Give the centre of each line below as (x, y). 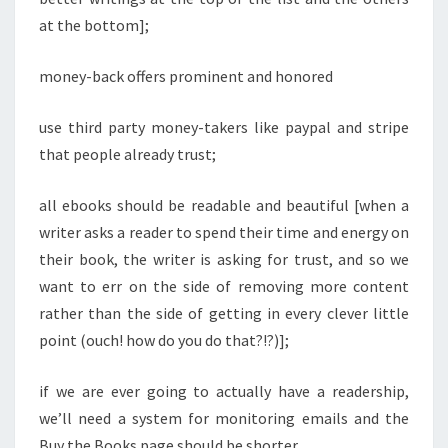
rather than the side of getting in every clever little (224, 313)
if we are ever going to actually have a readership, (224, 391)
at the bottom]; (94, 25)
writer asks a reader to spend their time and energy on (224, 232)
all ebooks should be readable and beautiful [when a (224, 205)
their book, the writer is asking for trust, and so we (224, 259)
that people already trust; (127, 154)
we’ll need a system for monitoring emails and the (224, 418)
